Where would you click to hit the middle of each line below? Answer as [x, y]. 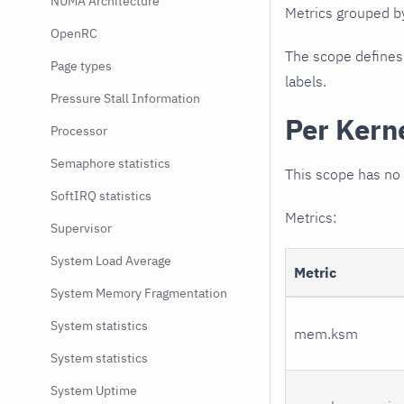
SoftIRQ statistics [101, 196]
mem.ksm [326, 333]
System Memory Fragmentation [139, 293]
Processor [79, 131]
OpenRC [74, 33]
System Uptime [94, 390]
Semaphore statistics [110, 163]
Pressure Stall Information [125, 98]
